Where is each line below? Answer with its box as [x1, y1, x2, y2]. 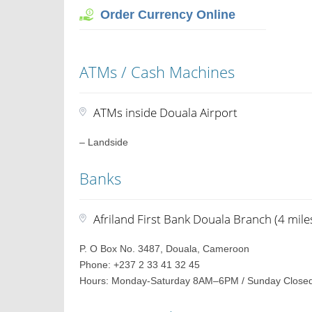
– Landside [79, 136, 129, 148]
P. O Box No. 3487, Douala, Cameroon [79, 243, 250, 254]
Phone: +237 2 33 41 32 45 [79, 259, 201, 270]
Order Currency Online [100, 8, 236, 22]
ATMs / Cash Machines [79, 61, 235, 82]
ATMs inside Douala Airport [93, 104, 238, 120]
